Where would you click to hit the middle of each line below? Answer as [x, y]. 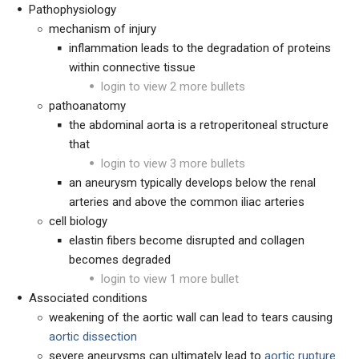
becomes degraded [120, 260]
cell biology [78, 221]
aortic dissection [93, 337]
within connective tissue [132, 67]
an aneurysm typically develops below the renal [192, 183]
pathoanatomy [87, 106]
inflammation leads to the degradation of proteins [200, 48]
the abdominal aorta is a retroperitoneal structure [199, 125]
